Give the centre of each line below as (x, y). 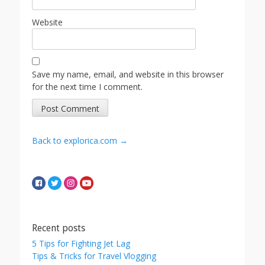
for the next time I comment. (87, 87)
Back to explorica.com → (80, 141)
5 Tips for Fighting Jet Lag (81, 244)
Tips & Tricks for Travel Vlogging (94, 256)
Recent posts (59, 228)
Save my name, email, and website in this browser (128, 75)
